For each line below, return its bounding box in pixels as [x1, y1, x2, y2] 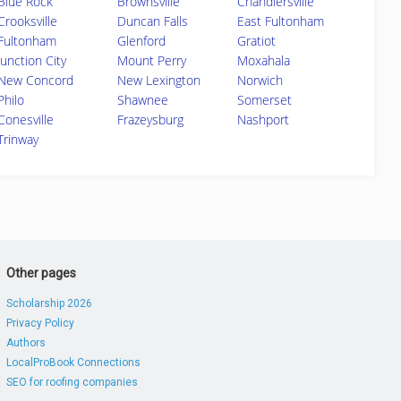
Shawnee [116, 91, 168, 108]
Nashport [236, 111, 289, 128]
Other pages [5, 266, 76, 280]
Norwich [236, 72, 283, 89]
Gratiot [236, 32, 276, 49]
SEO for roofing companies [5, 376, 138, 388]
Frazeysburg [116, 111, 183, 128]
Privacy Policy [5, 317, 74, 329]
